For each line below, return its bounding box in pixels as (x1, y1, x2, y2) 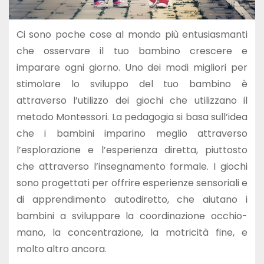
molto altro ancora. (16, 242, 107, 256)
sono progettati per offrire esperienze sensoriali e (16, 176, 248, 190)
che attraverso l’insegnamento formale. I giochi (16, 160, 248, 174)
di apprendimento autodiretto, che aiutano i (16, 193, 248, 207)
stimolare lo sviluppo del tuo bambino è (16, 77, 248, 91)
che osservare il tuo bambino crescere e (16, 44, 248, 58)
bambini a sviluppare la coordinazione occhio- (16, 209, 248, 223)
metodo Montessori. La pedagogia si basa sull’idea (16, 110, 248, 124)
